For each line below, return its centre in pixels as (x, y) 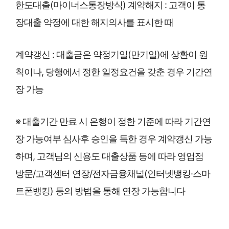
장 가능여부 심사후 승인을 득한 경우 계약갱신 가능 (114, 139)
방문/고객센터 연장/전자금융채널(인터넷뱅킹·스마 (113, 173)
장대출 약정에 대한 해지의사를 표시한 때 (94, 22)
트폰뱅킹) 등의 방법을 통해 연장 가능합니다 (100, 191)
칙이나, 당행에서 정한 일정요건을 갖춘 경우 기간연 (114, 72)
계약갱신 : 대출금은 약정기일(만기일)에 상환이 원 (111, 54)
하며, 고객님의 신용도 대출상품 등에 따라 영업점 (109, 156)
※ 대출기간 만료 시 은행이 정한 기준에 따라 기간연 (113, 121)
